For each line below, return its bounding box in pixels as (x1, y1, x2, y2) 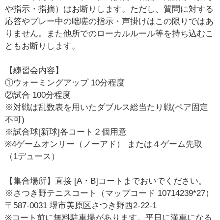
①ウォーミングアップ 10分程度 (5, 78, 125, 88)
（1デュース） (5, 152, 60, 162)
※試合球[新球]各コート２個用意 (5, 127, 127, 137)
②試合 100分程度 (5, 90, 71, 100)
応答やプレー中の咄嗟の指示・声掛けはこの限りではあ (5, 17, 214, 27)
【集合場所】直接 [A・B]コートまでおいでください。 (5, 176, 207, 186)
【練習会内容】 (5, 66, 64, 76)
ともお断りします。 (5, 41, 81, 51)
